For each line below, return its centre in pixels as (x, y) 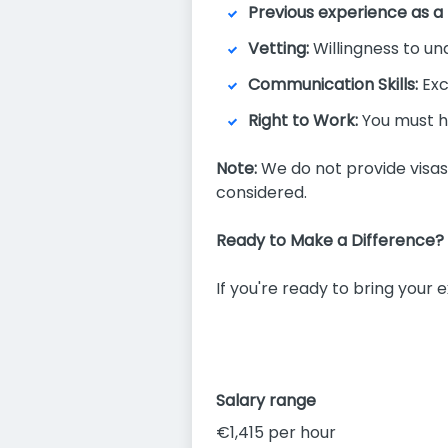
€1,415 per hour (276, 432)
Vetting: (278, 48)
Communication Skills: (333, 84)
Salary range (266, 400)
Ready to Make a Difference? (330, 240)
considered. (261, 192)
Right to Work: (303, 120)
